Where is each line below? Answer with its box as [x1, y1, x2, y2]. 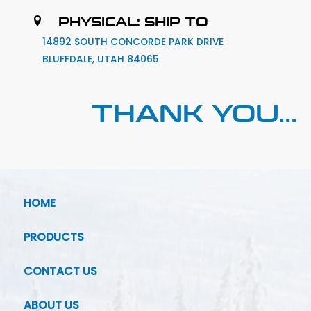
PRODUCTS [24, 228, 84, 245]
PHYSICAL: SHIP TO [58, 12, 208, 31]
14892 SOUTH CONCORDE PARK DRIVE [42, 35, 224, 49]
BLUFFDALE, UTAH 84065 [42, 53, 159, 67]
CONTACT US [24, 262, 97, 279]
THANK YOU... [92, 94, 297, 129]
